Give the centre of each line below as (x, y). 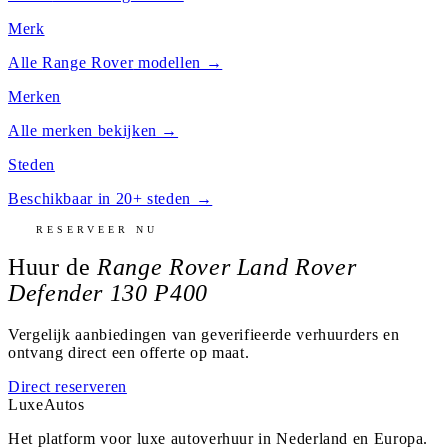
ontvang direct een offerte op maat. (129, 353)
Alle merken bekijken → (93, 130)
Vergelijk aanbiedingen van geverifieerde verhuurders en (204, 335)
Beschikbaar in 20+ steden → (110, 198)
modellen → (178, 62)
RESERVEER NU (97, 229)
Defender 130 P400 (108, 293)
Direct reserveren (67, 387)
